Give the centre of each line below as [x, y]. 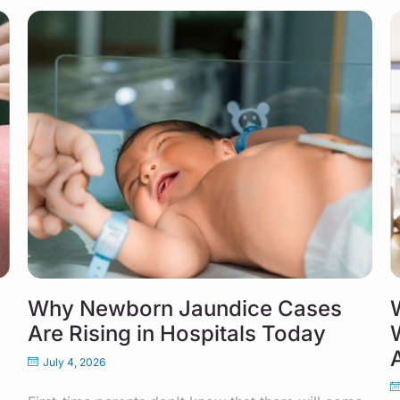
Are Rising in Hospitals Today [176, 333]
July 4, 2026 [74, 362]
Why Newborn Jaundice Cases [184, 308]
